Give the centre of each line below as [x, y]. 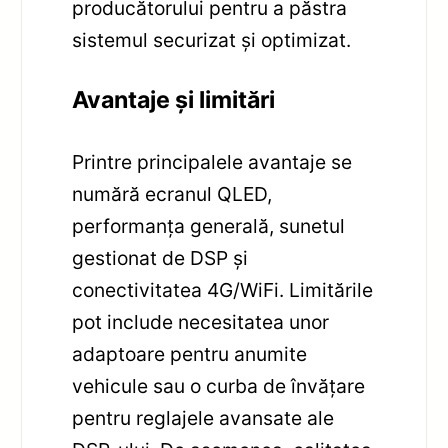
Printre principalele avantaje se [212, 161]
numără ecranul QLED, [172, 193]
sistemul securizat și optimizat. [212, 40]
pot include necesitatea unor [201, 321]
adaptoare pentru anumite [190, 353]
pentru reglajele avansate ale [203, 417]
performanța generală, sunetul [209, 225]
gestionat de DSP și [160, 257]
